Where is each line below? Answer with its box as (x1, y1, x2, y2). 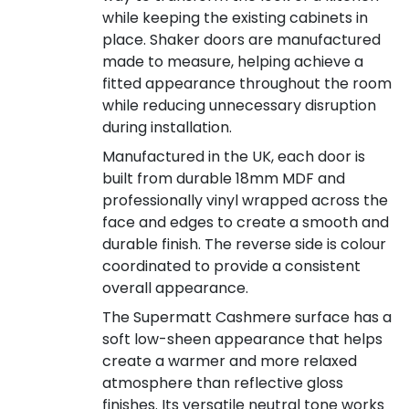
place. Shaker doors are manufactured (102, 28, 381, 50)
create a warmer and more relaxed (102, 350, 357, 372)
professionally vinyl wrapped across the (102, 189, 388, 211)
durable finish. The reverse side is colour (102, 233, 386, 255)
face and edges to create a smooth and (102, 211, 389, 233)
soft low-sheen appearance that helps (102, 328, 383, 350)
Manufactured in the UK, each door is (102, 145, 365, 167)
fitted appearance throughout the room (102, 72, 392, 94)
